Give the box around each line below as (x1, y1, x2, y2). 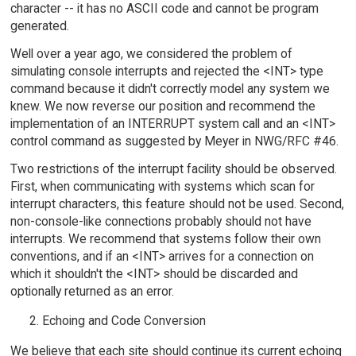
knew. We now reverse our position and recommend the (10, 98, 315, 114)
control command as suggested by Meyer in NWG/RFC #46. (10, 133, 339, 149)
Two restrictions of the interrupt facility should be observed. (10, 161, 337, 176)
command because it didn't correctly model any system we (10, 80, 330, 96)
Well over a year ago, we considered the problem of (10, 45, 292, 61)
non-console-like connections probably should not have (10, 213, 311, 229)
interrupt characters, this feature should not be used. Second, (10, 195, 344, 211)
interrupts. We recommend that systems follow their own (10, 230, 321, 246)
